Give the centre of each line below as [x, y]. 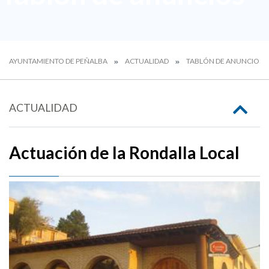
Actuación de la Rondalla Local [124, 152]
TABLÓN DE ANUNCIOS [225, 61]
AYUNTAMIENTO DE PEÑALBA [58, 61]
